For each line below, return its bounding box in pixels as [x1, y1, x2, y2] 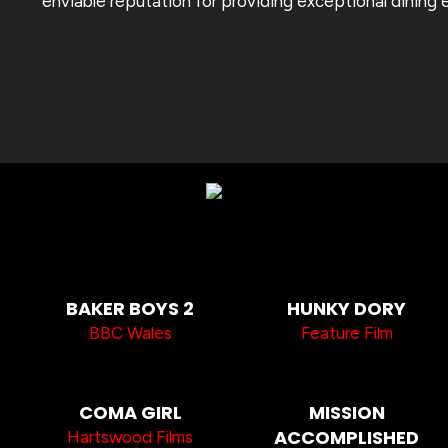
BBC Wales [88, 322, 172, 343]
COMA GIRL [78, 399, 182, 425]
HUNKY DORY [287, 295, 407, 321]
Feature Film [300, 322, 393, 343]
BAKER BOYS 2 [66, 295, 195, 321]
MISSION [308, 399, 385, 425]
